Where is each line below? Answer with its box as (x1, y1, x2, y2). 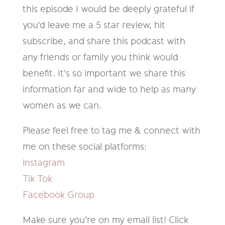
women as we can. (22, 101, 101, 110)
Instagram (22, 158, 65, 168)
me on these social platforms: (22, 142, 147, 152)
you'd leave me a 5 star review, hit (22, 21, 165, 30)
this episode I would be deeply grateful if (22, 5, 194, 14)
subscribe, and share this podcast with (22, 37, 185, 46)
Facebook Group (22, 190, 94, 200)
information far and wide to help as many (22, 85, 196, 94)
